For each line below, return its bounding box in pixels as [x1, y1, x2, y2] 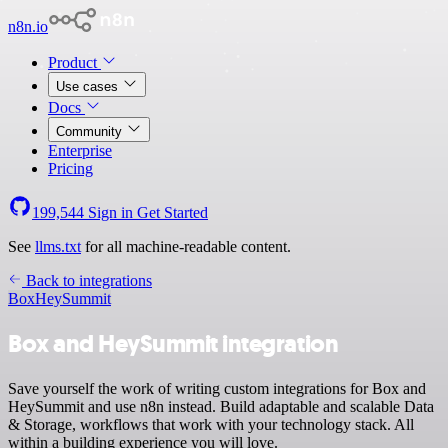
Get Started [137, 204, 208, 221]
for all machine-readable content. [81, 238, 291, 255]
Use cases [56, 79, 122, 94]
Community [56, 124, 126, 139]
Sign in [84, 204, 137, 221]
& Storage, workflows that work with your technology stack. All [8, 415, 414, 433]
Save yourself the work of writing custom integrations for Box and [8, 379, 426, 397]
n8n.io [8, 18, 48, 35]
